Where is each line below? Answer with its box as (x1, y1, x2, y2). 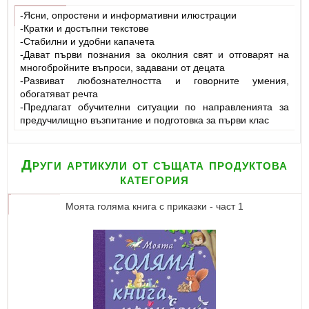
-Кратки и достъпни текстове (19, 22, 149, 34)
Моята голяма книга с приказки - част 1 (66, 201, 243, 212)
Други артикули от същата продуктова (21, 157, 288, 173)
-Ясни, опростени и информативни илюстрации (19, 9, 237, 21)
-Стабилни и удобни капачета (19, 35, 154, 47)
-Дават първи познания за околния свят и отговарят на (19, 48, 290, 60)
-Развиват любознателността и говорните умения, (19, 74, 290, 86)
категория (120, 171, 189, 188)
